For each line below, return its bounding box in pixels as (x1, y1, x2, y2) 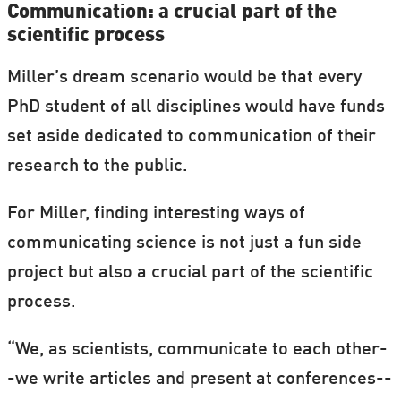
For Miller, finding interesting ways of (6, 205, 305, 224)
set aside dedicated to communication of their (6, 128, 376, 147)
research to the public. (6, 158, 188, 176)
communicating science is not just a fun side (6, 235, 362, 253)
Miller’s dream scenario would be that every (6, 69, 362, 88)
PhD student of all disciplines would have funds (6, 98, 385, 117)
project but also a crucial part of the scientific (6, 264, 373, 283)
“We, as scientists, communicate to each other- (6, 341, 388, 360)
